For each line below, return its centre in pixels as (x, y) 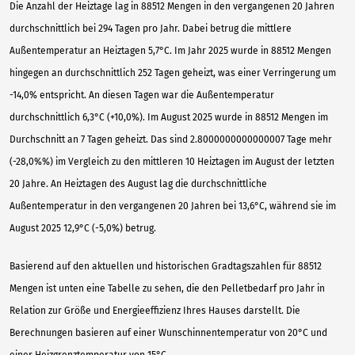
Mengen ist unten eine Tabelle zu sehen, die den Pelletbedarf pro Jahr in (167, 288)
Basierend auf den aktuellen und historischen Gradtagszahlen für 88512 (166, 266)
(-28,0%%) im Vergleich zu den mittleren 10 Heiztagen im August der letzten (172, 161)
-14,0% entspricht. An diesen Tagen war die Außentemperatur (142, 95)
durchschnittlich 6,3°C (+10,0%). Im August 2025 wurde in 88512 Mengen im (169, 117)
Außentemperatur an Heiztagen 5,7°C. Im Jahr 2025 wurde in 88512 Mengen (170, 50)
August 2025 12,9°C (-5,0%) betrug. (83, 228)
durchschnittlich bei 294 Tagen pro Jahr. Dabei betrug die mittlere (151, 28)
